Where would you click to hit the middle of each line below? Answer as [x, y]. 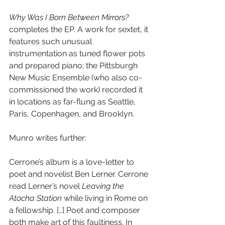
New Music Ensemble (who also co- [76, 78]
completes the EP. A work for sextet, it [80, 29]
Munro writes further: [48, 138]
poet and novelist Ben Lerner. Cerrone [80, 174]
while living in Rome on [106, 198]
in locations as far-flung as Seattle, [73, 102]
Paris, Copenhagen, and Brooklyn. [72, 114]
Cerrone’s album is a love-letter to [73, 162]
